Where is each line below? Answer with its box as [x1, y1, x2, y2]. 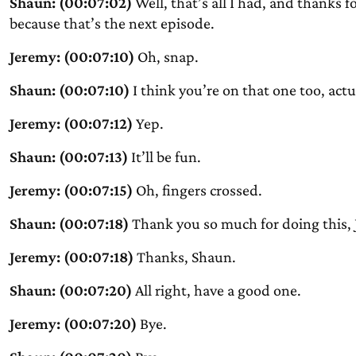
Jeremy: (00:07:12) [9, 114, 133, 132]
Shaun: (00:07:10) [9, 81, 130, 99]
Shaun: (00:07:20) [9, 281, 132, 299]
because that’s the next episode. [9, 14, 215, 32]
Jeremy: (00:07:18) [9, 248, 133, 265]
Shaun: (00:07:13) [9, 148, 128, 165]
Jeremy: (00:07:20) [9, 315, 137, 332]
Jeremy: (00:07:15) [9, 181, 133, 199]
